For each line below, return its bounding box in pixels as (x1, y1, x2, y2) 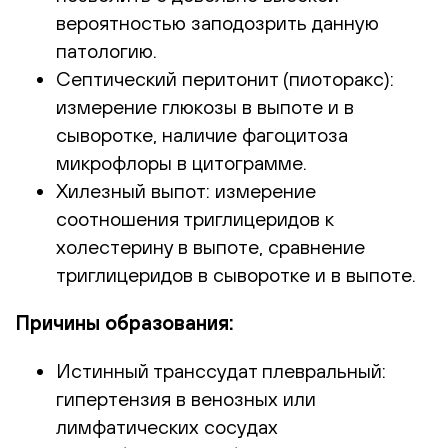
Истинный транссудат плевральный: (56, 358, 386, 382)
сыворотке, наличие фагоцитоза (56, 122, 348, 146)
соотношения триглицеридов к (56, 206, 334, 230)
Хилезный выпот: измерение (56, 178, 316, 202)
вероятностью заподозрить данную (56, 10, 379, 34)
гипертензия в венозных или (56, 386, 316, 410)
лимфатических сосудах (56, 414, 278, 438)
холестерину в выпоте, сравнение (56, 234, 365, 258)
